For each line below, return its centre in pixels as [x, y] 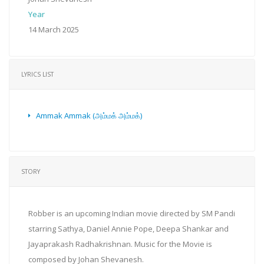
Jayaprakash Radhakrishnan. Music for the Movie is [120, 244]
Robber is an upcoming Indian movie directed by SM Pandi [132, 213]
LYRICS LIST [37, 74]
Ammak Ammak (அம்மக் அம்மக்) [89, 115]
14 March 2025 [54, 29]
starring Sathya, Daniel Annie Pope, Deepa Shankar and [128, 228]
